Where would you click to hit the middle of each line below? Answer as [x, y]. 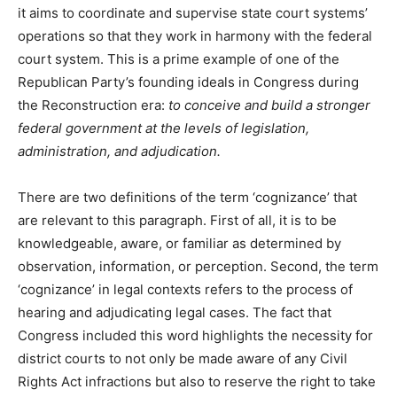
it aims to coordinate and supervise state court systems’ [193, 13]
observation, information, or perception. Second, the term [198, 267]
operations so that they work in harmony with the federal [195, 36]
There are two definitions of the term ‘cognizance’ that [187, 198]
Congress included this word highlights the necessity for [195, 336]
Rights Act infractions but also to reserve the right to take [197, 382]
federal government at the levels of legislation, [163, 128]
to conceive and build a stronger [269, 105]
